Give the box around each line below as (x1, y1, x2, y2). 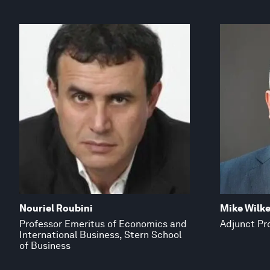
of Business (19, 239, 71, 251)
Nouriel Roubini (19, 202, 93, 214)
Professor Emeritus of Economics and (19, 218, 187, 230)
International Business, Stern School (19, 228, 181, 240)
